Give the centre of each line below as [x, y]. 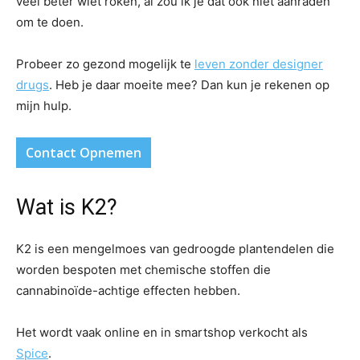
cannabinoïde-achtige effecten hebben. [128, 291]
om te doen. [50, 22]
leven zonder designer [259, 64]
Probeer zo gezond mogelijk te [105, 64]
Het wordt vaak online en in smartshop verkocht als [162, 333]
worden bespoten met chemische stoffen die [143, 270]
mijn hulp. [44, 106]
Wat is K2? [67, 208]
